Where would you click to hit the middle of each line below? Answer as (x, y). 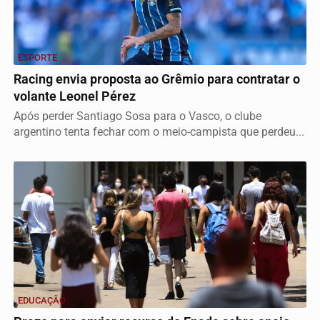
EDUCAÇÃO (42, 300)
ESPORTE (37, 57)
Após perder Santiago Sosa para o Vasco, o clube (137, 116)
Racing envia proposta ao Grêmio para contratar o (157, 79)
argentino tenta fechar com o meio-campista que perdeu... (159, 132)
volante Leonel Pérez (75, 96)
